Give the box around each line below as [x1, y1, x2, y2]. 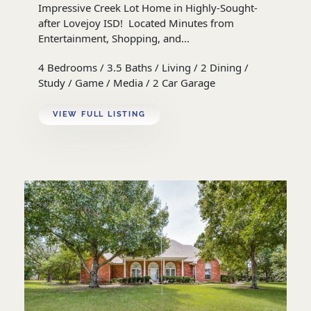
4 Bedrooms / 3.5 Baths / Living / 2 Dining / [38, 60, 249, 75]
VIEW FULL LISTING [53, 110, 146, 119]
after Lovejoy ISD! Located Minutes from [38, 16, 234, 31]
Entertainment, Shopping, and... [38, 31, 190, 46]
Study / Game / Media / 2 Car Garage [38, 76, 215, 90]
